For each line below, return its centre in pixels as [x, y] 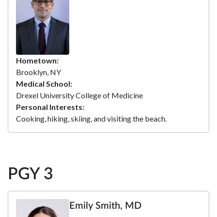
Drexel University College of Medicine [79, 95]
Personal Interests [49, 107]
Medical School [43, 83]
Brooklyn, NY [39, 72]
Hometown [36, 60]
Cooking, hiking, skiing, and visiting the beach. [91, 118]
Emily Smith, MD [105, 206]
